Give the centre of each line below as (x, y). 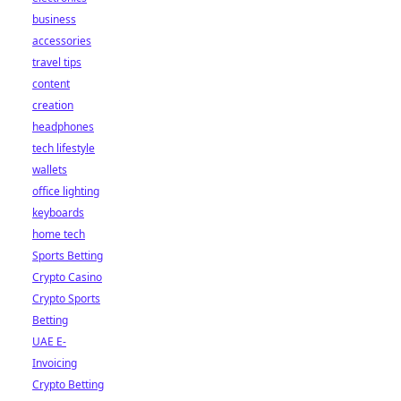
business (54, 19)
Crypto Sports (66, 299)
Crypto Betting (68, 384)
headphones (63, 127)
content (51, 84)
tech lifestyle (64, 148)
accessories (62, 41)
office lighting (66, 191)
